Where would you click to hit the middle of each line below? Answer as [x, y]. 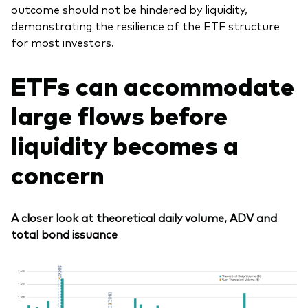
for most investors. [63, 42]
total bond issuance [64, 234]
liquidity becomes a [125, 144]
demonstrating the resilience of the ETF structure [145, 25]
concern [58, 174]
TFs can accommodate [161, 85]
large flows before [119, 115]
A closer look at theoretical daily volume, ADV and [144, 218]
